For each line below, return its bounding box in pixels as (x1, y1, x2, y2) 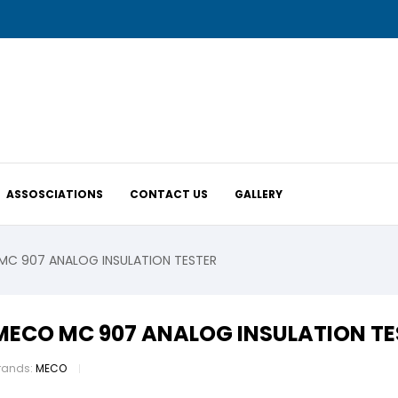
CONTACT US (130, 186, 209, 202)
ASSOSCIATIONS (6, 186, 104, 202)
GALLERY (235, 186, 283, 202)
